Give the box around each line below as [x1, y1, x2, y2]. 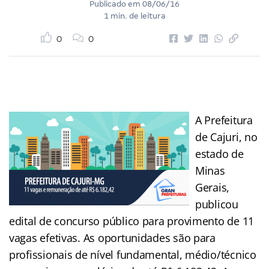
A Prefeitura [195, 112, 253, 127]
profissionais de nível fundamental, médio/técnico [9, 247, 256, 262]
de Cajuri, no [195, 129, 258, 144]
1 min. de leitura [103, 11, 166, 20]
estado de [195, 146, 244, 161]
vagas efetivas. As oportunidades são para [9, 230, 216, 245]
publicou [195, 196, 238, 211]
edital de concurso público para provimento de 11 [9, 213, 255, 228]
